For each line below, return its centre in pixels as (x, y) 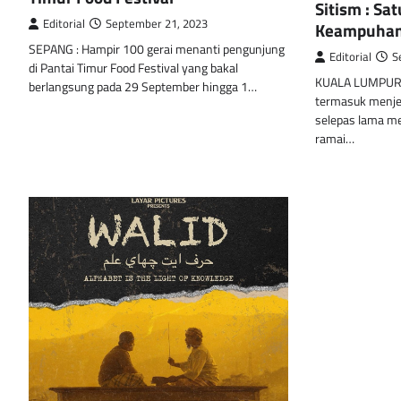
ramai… (335, 139)
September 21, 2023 (157, 24)
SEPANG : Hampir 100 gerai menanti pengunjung (157, 50)
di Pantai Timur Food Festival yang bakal (133, 68)
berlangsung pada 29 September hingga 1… (143, 87)
